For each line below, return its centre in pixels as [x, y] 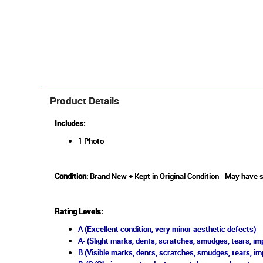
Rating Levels [77, 212]
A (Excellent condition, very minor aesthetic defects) [167, 229]
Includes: [70, 124]
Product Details [84, 101]
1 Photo [91, 141]
